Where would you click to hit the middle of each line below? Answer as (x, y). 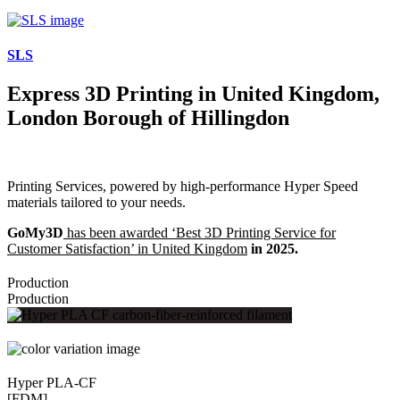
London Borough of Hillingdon (148, 118)
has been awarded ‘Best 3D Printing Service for (200, 233)
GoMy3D (35, 233)
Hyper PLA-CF (52, 383)
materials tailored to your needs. (96, 203)
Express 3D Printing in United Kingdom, (193, 94)
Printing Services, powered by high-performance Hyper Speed (183, 187)
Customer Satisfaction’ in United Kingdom (127, 249)
